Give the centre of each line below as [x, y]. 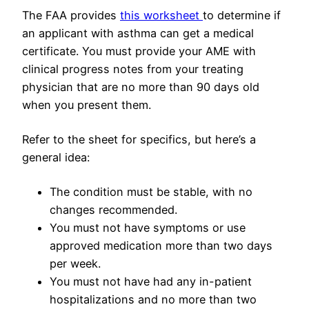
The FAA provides [71, 16]
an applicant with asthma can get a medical [138, 33]
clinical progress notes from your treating [133, 69]
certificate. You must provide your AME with [139, 51]
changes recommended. [113, 210]
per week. [77, 264]
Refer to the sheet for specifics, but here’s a [139, 140]
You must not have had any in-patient [151, 282]
